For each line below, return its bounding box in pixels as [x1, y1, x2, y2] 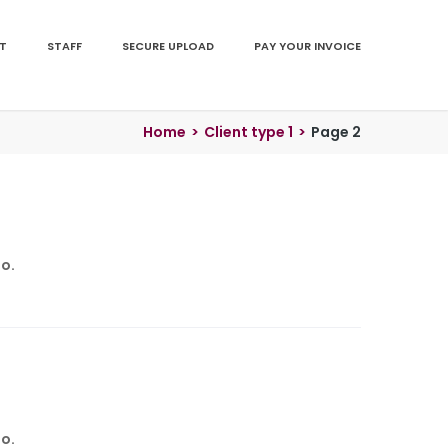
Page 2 [311, 122, 361, 142]
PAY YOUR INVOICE [254, 38, 361, 54]
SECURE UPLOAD [122, 38, 214, 54]
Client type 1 [204, 122, 293, 142]
